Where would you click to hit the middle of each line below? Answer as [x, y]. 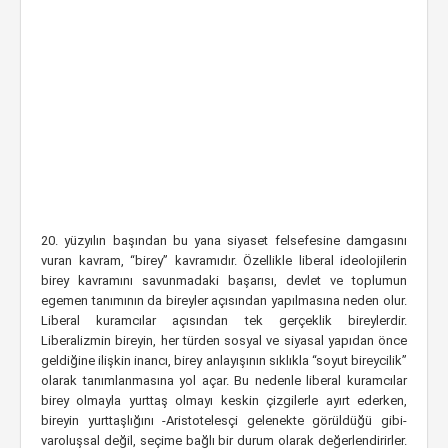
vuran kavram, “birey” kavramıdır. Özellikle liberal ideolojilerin [224, 260]
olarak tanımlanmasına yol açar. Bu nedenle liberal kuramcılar [224, 380]
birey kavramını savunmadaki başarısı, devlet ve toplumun [224, 280]
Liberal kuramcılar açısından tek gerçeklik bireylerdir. [224, 320]
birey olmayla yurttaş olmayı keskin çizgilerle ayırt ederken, [224, 400]
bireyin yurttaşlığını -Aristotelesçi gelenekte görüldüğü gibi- [224, 420]
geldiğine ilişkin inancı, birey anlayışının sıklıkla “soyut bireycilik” [224, 360]
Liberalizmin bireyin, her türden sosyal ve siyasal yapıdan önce [224, 340]
